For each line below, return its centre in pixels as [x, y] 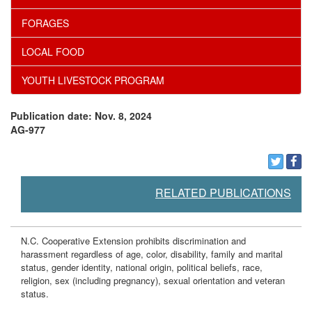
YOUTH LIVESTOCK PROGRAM [93, 80]
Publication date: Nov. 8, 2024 [81, 115]
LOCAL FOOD [53, 51]
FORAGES [45, 23]
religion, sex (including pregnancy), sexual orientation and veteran [153, 281]
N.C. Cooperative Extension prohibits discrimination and [133, 241]
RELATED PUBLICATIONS [223, 193]
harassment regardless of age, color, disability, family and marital [152, 254]
